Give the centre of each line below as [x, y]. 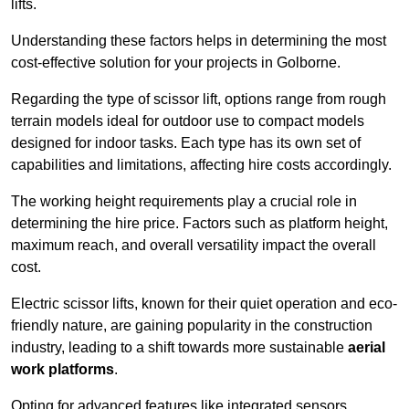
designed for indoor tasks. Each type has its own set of [186, 143]
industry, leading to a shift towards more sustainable [179, 348]
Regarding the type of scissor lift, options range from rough [199, 100]
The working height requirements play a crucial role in [184, 202]
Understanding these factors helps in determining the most [199, 41]
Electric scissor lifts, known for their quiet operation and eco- [204, 304]
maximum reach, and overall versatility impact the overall [194, 246]
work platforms [63, 370]
